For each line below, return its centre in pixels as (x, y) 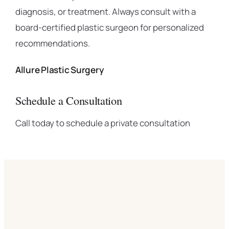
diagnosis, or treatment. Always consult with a (106, 12)
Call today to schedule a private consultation (103, 123)
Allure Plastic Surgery (60, 70)
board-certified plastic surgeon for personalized (110, 27)
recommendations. (53, 43)
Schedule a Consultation (69, 100)
